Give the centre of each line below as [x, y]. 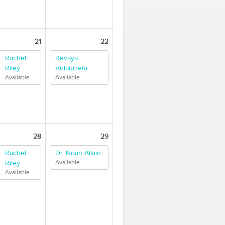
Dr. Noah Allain [78, 153]
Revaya [67, 58]
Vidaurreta [71, 68]
